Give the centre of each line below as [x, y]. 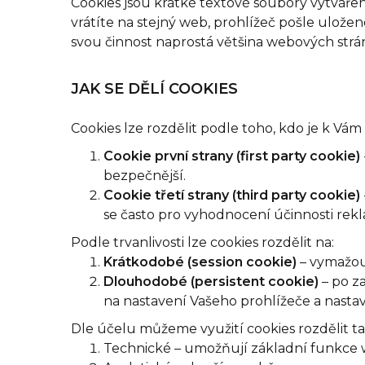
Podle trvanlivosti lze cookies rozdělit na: [202, 242]
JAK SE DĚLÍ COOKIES [154, 89]
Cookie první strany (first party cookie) [232, 156]
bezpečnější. [145, 176]
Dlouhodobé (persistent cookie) [211, 281]
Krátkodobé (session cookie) [200, 262]
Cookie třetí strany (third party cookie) [232, 195]
